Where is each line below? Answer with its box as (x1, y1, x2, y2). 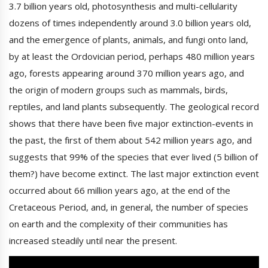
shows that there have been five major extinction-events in (9, 117, 253, 130)
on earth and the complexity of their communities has (9, 218, 228, 230)
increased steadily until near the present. (9, 234, 177, 247)
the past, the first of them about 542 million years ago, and (9, 134, 252, 147)
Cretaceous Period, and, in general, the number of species (9, 201, 248, 214)
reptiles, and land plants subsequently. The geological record (9, 100, 259, 113)
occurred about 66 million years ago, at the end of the (9, 184, 230, 197)
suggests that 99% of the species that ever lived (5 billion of (9, 151, 258, 163)
